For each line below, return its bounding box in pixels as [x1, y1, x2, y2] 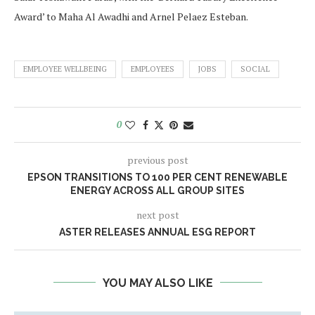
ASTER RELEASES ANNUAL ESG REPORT [59, 226, 256, 238]
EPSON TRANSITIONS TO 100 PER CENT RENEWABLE [27, 171, 288, 183]
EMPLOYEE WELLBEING [23, 63, 107, 74]
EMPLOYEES [131, 63, 174, 74]
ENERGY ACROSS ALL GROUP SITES [70, 184, 245, 196]
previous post [127, 153, 188, 167]
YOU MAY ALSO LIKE [102, 276, 213, 290]
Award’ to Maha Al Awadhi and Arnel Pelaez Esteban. [14, 9, 248, 23]
